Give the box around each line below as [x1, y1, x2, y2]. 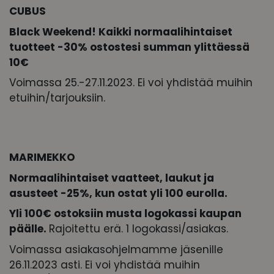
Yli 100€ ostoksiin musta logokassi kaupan [9, 206, 242, 221]
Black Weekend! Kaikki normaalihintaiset [9, 24, 232, 39]
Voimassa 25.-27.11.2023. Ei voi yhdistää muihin [9, 75, 253, 91]
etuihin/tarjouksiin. [9, 91, 105, 106]
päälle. [9, 221, 49, 237]
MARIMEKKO [9, 150, 75, 165]
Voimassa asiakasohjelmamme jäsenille [9, 242, 223, 257]
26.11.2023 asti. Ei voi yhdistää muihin [9, 257, 200, 272]
